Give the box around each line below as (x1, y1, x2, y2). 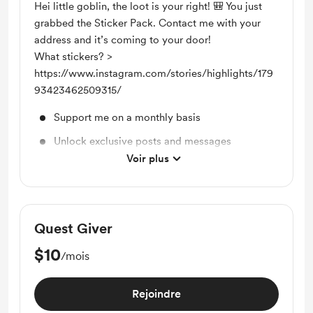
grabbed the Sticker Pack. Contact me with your (34, 17, 261, 29)
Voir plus (126, 152, 169, 165)
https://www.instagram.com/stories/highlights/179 (34, 67, 273, 80)
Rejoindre (132, 287, 181, 300)
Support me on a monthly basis (54, 111, 201, 124)
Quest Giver (34, 220, 112, 237)
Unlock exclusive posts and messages (54, 135, 231, 147)
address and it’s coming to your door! (34, 34, 211, 46)
